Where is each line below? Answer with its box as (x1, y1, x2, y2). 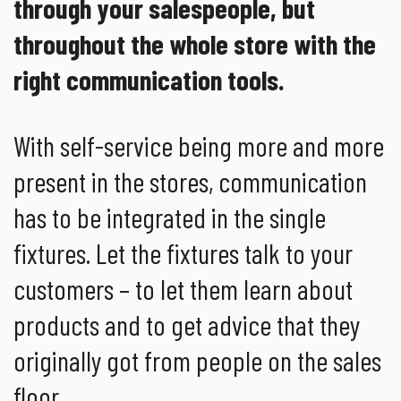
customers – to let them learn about (13, 272, 353, 306)
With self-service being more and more (13, 129, 384, 163)
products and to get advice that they (13, 308, 360, 342)
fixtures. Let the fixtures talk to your (13, 236, 353, 270)
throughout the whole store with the (13, 27, 376, 61)
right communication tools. (13, 63, 284, 97)
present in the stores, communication (13, 165, 367, 199)
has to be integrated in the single (13, 200, 326, 235)
